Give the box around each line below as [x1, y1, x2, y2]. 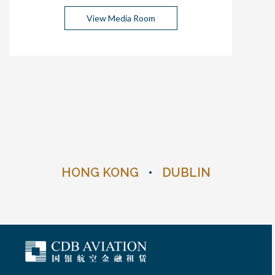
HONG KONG [61, 165, 148, 180]
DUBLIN [153, 165, 211, 180]
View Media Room [86, 12, 155, 23]
